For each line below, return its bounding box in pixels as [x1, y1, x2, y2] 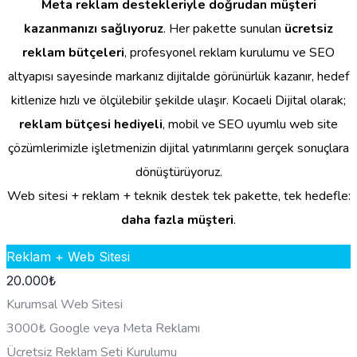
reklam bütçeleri [22, 43, 124, 61]
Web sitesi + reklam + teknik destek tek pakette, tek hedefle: [6, 186, 351, 205]
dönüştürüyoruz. [135, 163, 222, 181]
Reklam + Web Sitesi [6, 248, 130, 265]
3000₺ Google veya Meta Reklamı [6, 319, 200, 337]
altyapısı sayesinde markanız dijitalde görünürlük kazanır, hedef [8, 67, 349, 85]
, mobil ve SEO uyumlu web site [163, 115, 338, 133]
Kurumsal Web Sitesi [6, 295, 123, 313]
